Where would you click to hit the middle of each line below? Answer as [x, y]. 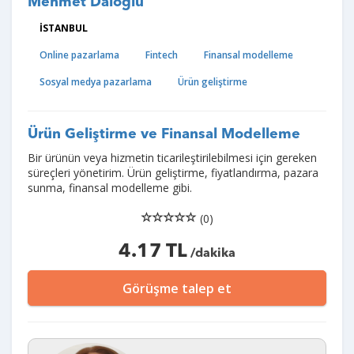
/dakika [211, 254]
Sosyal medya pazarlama [96, 82]
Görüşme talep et [177, 288]
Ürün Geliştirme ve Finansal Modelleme [164, 134]
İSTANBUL [64, 28]
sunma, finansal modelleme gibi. [110, 188]
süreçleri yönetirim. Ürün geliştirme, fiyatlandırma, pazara [173, 173]
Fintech [162, 55]
